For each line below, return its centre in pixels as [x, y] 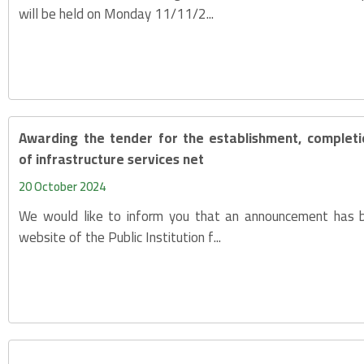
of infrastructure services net [112, 159]
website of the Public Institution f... [120, 237]
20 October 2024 [63, 186]
